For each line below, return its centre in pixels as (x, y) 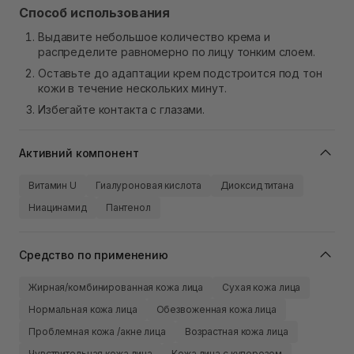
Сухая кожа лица (262, 288)
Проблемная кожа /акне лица (97, 332)
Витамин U (53, 186)
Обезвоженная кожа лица (216, 310)
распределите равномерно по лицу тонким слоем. (177, 52)
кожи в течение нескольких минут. (132, 88)
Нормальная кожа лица (83, 310)
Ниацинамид (58, 208)
